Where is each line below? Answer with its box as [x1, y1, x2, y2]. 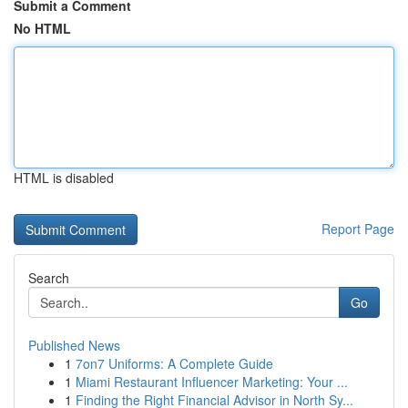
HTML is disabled [14, 168, 114, 187]
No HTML [14, 19, 71, 37]
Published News [28, 336, 120, 354]
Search [28, 269, 69, 287]
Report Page [321, 219, 394, 238]
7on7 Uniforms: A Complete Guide [76, 354, 273, 372]
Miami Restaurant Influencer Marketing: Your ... [76, 372, 348, 391]
